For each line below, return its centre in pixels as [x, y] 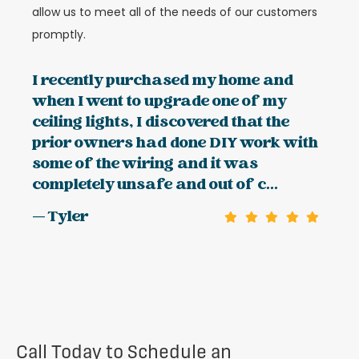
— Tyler [60, 218]
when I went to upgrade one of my [159, 103]
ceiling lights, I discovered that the [161, 123]
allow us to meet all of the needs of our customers [175, 12]
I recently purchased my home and [163, 82]
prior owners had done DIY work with [175, 144]
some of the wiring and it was [145, 165]
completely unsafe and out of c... [155, 186]
